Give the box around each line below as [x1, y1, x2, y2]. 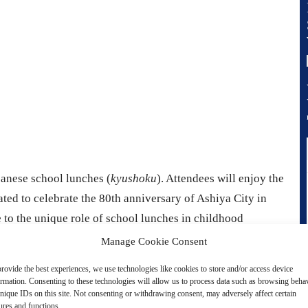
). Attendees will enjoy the [157, 172, 284, 186]
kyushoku [111, 172, 157, 186]
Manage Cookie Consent [100, 236, 207, 247]
